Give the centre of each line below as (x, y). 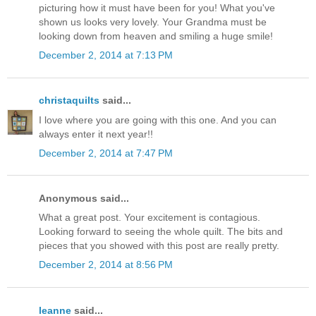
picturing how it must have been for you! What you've (157, 8)
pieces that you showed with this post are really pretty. (159, 246)
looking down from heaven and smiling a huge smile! (156, 36)
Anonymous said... (84, 199)
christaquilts (69, 101)
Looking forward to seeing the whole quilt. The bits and (161, 232)
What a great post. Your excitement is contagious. (150, 218)
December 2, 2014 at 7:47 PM (106, 153)
